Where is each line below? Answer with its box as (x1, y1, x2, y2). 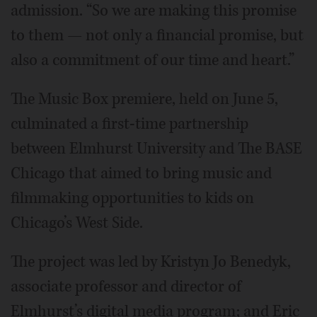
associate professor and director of (11, 275, 241, 297)
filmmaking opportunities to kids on (11, 187, 254, 209)
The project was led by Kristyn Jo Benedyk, (11, 250, 291, 272)
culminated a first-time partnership (11, 113, 248, 134)
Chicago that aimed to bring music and (11, 162, 272, 184)
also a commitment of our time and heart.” (11, 49, 294, 71)
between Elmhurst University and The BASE (11, 137, 302, 159)
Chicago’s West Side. (11, 212, 143, 234)
